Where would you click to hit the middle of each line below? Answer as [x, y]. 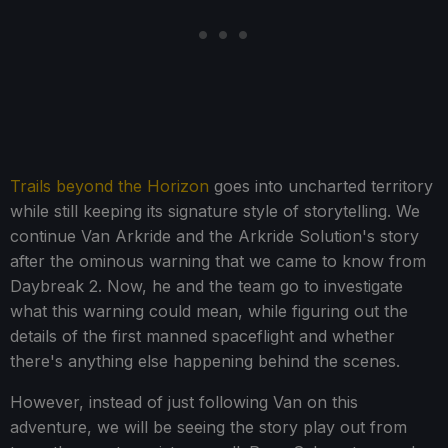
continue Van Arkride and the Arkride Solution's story [214, 236]
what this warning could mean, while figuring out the [209, 311]
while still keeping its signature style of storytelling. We [215, 211]
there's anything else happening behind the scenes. [205, 361]
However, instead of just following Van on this [184, 402]
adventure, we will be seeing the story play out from [208, 427]
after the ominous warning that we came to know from [218, 261]
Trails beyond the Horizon [109, 186]
